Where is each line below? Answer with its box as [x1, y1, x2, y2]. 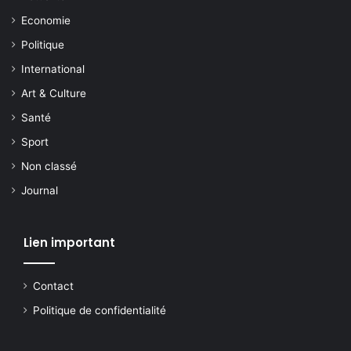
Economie [21, 14, 71, 27]
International [21, 63, 85, 76]
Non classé [21, 160, 77, 173]
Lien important [24, 234, 115, 251]
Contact [33, 280, 74, 293]
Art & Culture [21, 87, 86, 100]
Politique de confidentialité [33, 304, 166, 317]
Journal [21, 184, 58, 197]
